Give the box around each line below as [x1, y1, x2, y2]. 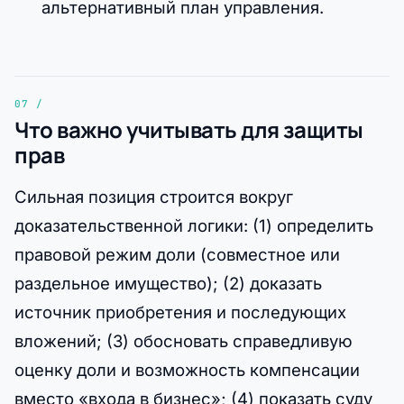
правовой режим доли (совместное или [14, 244, 340, 265]
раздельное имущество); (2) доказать [14, 273, 322, 294]
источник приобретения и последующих [14, 302, 346, 323]
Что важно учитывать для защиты [14, 114, 363, 144]
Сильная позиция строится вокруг [14, 187, 293, 207]
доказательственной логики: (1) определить [14, 216, 373, 236]
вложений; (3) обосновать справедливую [14, 331, 353, 352]
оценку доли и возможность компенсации [14, 360, 360, 381]
